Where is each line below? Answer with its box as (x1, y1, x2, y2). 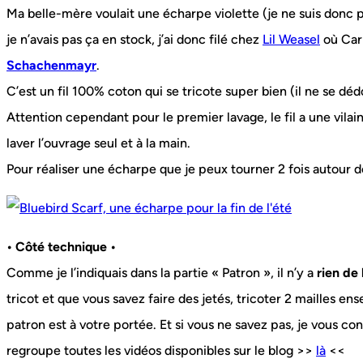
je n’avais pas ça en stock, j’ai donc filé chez (6, 32, 263, 48)
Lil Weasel (263, 32, 320, 48)
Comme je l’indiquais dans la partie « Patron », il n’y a (6, 265, 317, 281)
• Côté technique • (6, 239, 116, 255)
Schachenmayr (6, 58, 96, 74)
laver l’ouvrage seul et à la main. (6, 135, 190, 152)
